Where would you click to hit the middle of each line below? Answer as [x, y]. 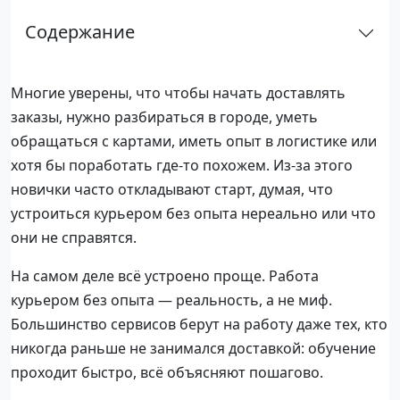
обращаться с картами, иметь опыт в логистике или [194, 141]
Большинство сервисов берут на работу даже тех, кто [199, 324]
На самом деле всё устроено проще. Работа [165, 275]
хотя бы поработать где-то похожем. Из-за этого [182, 165]
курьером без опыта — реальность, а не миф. [171, 300]
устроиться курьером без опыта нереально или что [193, 213]
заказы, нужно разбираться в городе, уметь [164, 117]
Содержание [80, 31]
